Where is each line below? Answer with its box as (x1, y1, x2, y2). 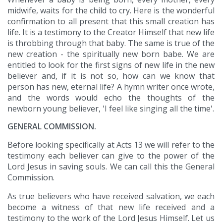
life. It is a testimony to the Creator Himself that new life (7, 27, 215, 38)
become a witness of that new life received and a (7, 202, 215, 213)
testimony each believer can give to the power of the (7, 150, 215, 162)
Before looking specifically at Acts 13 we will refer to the (7, 139, 215, 151)
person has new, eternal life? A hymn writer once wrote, (7, 81, 215, 93)
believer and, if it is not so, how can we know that (7, 70, 215, 82)
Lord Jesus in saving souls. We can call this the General (7, 161, 215, 172)
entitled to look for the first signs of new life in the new (7, 59, 215, 71)
